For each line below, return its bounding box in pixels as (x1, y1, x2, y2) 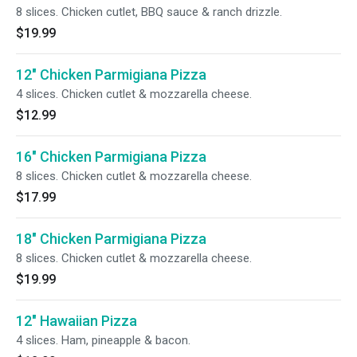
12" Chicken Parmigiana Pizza (16, 66, 206, 83)
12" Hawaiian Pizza (16, 312, 137, 329)
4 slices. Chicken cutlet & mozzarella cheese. (16, 87, 252, 101)
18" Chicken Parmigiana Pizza (16, 230, 206, 247)
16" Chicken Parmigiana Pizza (16, 148, 206, 165)
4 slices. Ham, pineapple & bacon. (16, 333, 190, 347)
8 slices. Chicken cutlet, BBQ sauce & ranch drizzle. (16, 5, 282, 19)
